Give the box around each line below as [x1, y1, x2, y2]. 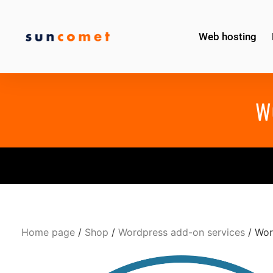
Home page [21, 226, 75, 238]
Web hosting [198, 30, 257, 43]
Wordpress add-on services [118, 226, 245, 238]
